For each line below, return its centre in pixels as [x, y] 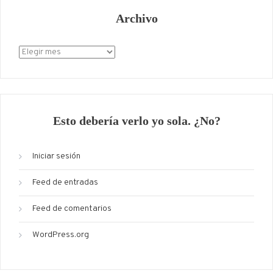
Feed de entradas [65, 182]
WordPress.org [61, 235]
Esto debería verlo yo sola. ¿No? [136, 120]
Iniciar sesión [56, 156]
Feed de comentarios [72, 208]
